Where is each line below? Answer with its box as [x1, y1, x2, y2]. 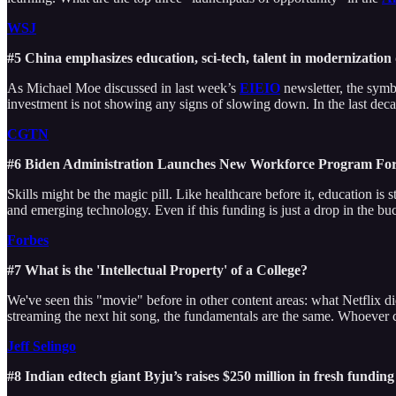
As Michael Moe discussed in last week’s [7, 80, 240, 95]
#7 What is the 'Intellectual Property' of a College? [7, 262, 308, 278]
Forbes [7, 232, 49, 247]
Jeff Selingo [7, 338, 76, 354]
